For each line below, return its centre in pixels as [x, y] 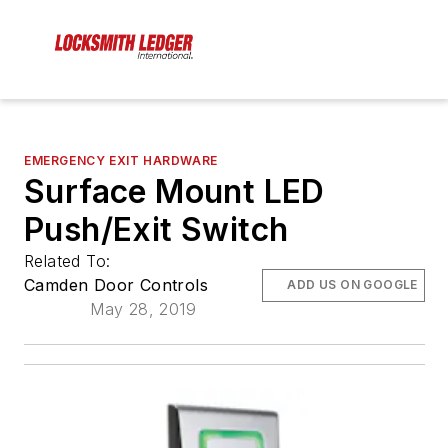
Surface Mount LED [174, 192]
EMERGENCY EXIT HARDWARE [121, 161]
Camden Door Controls [116, 285]
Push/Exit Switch [156, 230]
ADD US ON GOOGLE [352, 285]
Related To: [70, 261]
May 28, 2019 [143, 309]
